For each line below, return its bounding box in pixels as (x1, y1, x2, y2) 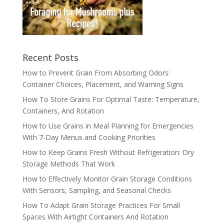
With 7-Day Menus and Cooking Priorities (22, 132, 155, 142)
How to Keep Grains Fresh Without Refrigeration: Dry (22, 147, 194, 157)
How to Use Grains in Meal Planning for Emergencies (22, 121, 193, 131)
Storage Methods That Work (22, 159, 115, 169)
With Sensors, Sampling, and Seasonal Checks (22, 185, 171, 195)
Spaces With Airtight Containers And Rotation (22, 212, 168, 222)
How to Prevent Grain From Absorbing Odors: (22, 68, 170, 78)
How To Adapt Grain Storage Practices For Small (22, 200, 180, 210)
